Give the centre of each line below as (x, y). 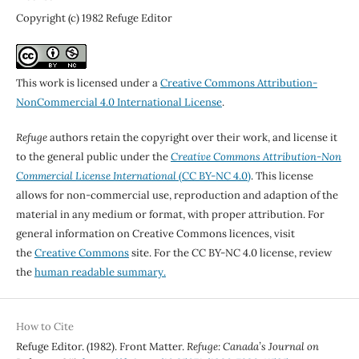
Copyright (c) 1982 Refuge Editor (94, 18)
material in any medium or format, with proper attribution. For (170, 214)
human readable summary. (100, 272)
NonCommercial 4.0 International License (119, 102)
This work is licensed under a (88, 83)
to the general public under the (93, 156)
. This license (282, 175)
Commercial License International (96, 175)
